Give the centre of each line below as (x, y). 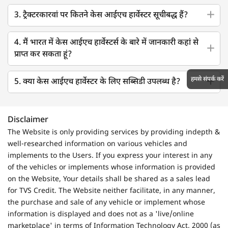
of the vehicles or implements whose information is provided (111, 167)
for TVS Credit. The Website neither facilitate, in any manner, (111, 191)
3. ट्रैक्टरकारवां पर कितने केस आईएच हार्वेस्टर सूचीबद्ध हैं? (101, 15)
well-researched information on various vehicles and (97, 144)
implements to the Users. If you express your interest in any (110, 156)
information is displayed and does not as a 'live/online (101, 214)
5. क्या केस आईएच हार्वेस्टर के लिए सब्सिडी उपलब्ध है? (97, 82)
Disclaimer (28, 120)
